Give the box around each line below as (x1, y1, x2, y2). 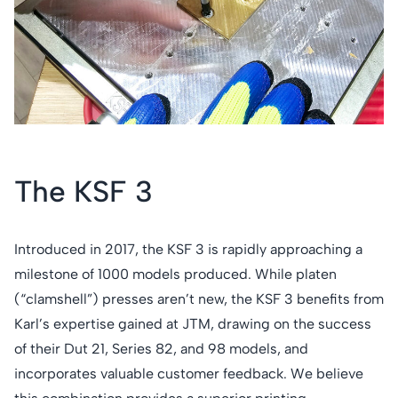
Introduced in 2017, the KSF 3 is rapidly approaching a (14, 240, 362, 258)
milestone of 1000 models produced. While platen (14, 265, 337, 283)
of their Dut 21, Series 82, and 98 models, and (14, 339, 308, 357)
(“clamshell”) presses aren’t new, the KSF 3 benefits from (14, 290, 384, 307)
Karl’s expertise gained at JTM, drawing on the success (14, 314, 371, 332)
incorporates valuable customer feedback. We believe (14, 364, 363, 382)
